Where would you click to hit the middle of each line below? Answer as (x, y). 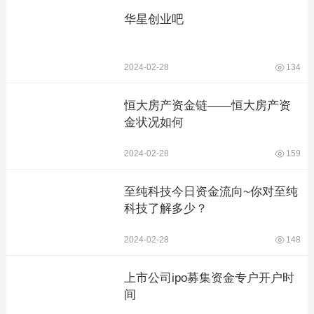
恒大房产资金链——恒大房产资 (207, 105)
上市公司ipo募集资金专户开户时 (209, 278)
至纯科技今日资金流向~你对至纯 (211, 192)
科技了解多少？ (165, 209)
